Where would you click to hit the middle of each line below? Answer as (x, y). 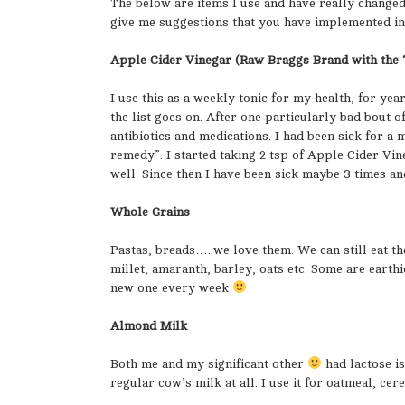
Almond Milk (149, 325)
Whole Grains (150, 212)
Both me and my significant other (209, 363)
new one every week (171, 287)
